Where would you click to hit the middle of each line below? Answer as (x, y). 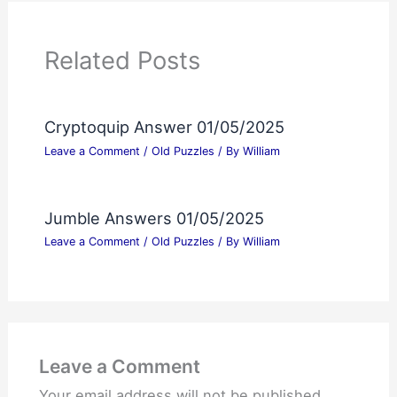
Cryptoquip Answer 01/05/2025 (164, 127)
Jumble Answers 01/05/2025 (154, 218)
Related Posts (122, 61)
